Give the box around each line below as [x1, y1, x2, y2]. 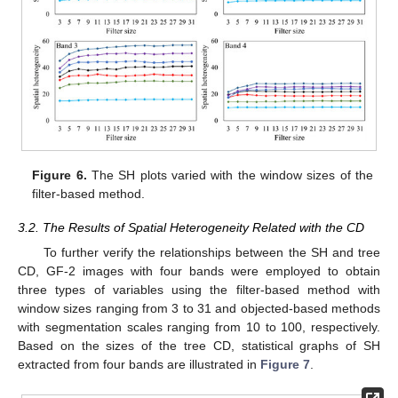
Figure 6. [32, 168, 87, 183]
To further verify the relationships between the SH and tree [43, 245, 380, 260]
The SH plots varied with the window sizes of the [86, 168, 373, 183]
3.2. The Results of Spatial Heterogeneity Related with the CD [18, 220, 364, 235]
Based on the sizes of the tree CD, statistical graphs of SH [18, 338, 380, 354]
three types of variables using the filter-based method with [18, 283, 380, 298]
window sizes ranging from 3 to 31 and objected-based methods [18, 301, 380, 316]
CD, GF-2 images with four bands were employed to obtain [18, 264, 380, 279]
